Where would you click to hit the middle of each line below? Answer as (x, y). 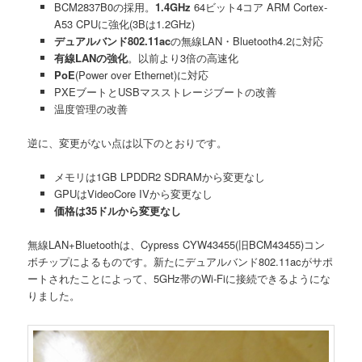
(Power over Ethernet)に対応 (141, 74)
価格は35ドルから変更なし (117, 210)
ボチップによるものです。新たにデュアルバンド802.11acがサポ (181, 262)
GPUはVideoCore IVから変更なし (133, 193)
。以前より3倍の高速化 (183, 57)
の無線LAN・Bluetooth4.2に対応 (246, 40)
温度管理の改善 (90, 108)
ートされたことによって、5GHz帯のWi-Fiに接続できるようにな (179, 279)
